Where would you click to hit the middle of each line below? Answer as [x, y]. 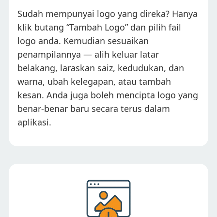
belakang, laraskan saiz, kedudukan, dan [101, 68]
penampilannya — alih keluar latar [88, 54]
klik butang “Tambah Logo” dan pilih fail [99, 27]
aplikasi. [34, 122]
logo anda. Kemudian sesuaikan [83, 40]
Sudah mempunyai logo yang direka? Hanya [108, 13]
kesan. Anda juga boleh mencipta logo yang [108, 95]
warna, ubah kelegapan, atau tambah [94, 81]
